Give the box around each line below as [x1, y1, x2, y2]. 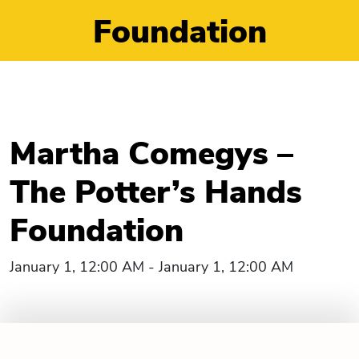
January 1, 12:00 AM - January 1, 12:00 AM [10, 257, 293, 276]
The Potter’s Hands [10, 171, 302, 214]
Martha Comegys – [10, 132, 293, 175]
